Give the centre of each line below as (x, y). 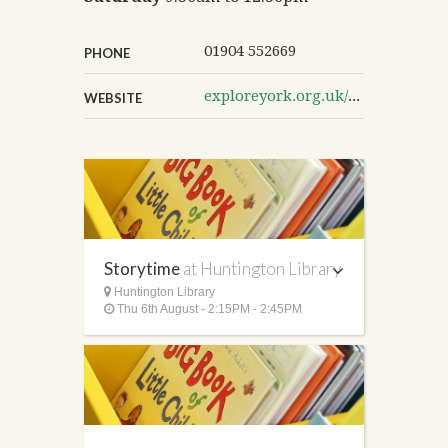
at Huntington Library (262, 268)
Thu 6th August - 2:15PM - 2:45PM (208, 308)
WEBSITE (113, 97)
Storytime (143, 268)
